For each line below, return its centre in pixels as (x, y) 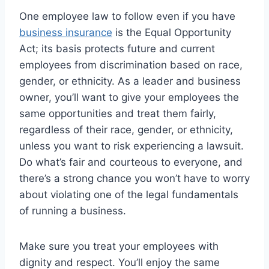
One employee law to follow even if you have (127, 16)
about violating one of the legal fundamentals (129, 194)
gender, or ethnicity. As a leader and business (130, 81)
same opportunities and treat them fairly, (118, 113)
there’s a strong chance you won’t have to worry (134, 178)
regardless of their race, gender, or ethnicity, (126, 129)
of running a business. (73, 210)
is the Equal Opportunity (172, 32)
